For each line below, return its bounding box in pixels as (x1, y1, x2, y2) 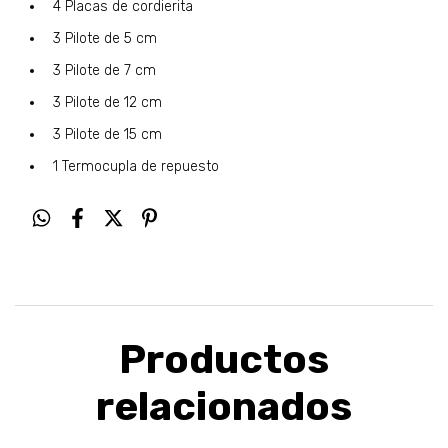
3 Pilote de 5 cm (53, 30, 157, 47)
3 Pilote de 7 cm (53, 62, 156, 79)
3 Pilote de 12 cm (53, 94, 162, 111)
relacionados (96, 383, 352, 430)
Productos (119, 336, 329, 383)
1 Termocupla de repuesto (53, 158, 219, 175)
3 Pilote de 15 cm (53, 126, 162, 143)
